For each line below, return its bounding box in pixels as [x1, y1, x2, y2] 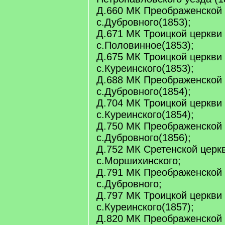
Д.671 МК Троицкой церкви [96, 28, 222, 39]
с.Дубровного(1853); [96, 17, 191, 28]
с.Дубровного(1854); [96, 86, 191, 97]
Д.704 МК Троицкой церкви [96, 97, 222, 108]
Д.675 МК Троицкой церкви [96, 51, 222, 62]
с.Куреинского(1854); [96, 109, 194, 120]
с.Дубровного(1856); [96, 132, 191, 143]
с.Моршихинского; [96, 155, 181, 166]
